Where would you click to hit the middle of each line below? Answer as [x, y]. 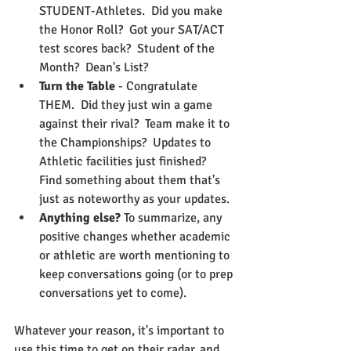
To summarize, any [173, 218]
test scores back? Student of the [128, 49]
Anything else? [80, 218]
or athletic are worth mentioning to [136, 256]
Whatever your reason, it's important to [121, 331]
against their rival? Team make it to [136, 124]
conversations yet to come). [113, 293]
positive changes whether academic [136, 237]
